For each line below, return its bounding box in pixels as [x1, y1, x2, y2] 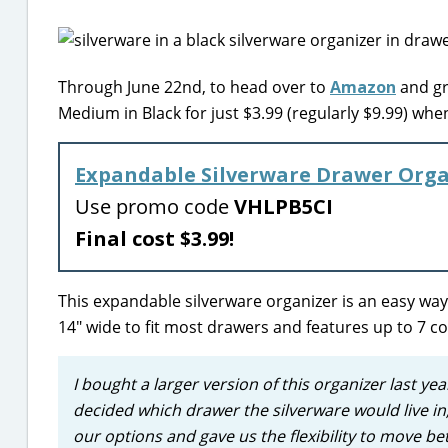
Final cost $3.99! [75, 225, 239, 252]
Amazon [330, 76, 396, 98]
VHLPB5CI [234, 193, 333, 220]
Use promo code [75, 193, 234, 220]
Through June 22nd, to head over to [58, 76, 330, 98]
